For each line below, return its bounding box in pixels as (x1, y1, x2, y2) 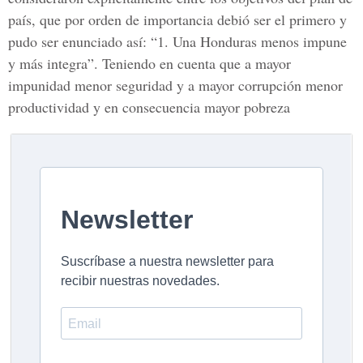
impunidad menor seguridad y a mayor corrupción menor (8, 75, 343, 95)
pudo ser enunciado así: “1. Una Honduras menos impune (8, 32, 347, 51)
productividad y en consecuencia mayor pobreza (8, 97, 290, 117)
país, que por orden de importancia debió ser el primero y (8, 10, 347, 29)
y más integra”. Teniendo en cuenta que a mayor (8, 53, 291, 73)
